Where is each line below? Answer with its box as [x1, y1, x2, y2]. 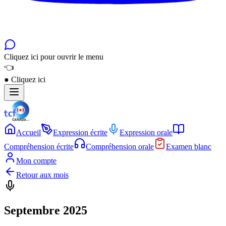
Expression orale [120, 128, 173, 137]
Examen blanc [166, 142, 211, 151]
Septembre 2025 [4, 203, 87, 217]
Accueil [16, 128, 41, 137]
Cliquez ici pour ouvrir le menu [4, 52, 103, 61]
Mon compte [16, 156, 56, 165]
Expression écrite [53, 128, 107, 137]
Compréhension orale [86, 142, 154, 151]
